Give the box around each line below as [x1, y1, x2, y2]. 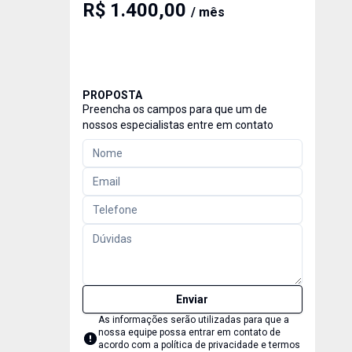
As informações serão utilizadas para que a [97, 314, 289, 325]
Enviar [176, 293, 209, 306]
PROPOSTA [82, 89, 142, 101]
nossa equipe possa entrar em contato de [97, 327, 280, 338]
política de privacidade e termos [160, 339, 300, 350]
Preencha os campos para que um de [82, 103, 267, 115]
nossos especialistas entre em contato [82, 119, 273, 131]
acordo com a [97, 339, 161, 350]
